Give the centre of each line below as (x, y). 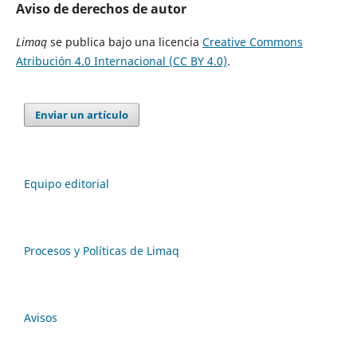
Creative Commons (252, 42)
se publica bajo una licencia (126, 42)
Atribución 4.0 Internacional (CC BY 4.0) (121, 61)
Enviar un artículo (82, 115)
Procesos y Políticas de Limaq (102, 251)
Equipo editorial (67, 184)
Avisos (41, 318)
